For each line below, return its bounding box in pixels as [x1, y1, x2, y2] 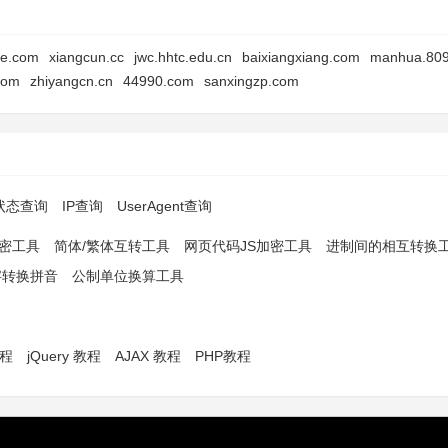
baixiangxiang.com [242, 49, 360, 65]
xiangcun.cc [49, 49, 124, 65]
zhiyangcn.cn [30, 73, 113, 89]
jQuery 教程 [27, 348, 101, 364]
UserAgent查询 [117, 198, 212, 214]
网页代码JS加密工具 [184, 238, 312, 254]
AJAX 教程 [115, 348, 181, 364]
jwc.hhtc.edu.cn [134, 49, 232, 65]
